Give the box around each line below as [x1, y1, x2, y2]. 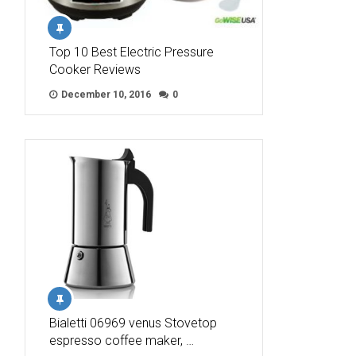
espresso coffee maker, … [49, 333, 194, 349]
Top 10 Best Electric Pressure [49, 44, 214, 60]
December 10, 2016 [59, 89, 151, 101]
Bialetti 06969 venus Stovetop [49, 315, 217, 331]
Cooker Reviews [49, 62, 141, 78]
